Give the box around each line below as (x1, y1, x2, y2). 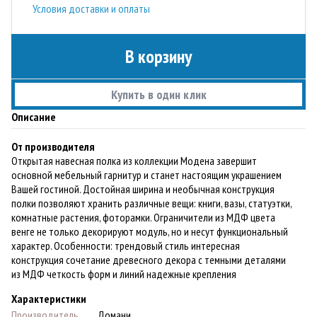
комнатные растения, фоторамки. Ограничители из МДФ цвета (11, 209, 275, 224)
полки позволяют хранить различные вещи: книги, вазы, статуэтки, (11, 195, 292, 210)
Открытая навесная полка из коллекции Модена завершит (11, 153, 257, 168)
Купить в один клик (110, 86, 207, 103)
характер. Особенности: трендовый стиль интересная (11, 238, 240, 253)
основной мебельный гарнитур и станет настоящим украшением (11, 167, 282, 182)
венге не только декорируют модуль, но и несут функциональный (11, 224, 288, 238)
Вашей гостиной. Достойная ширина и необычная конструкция (11, 181, 275, 196)
